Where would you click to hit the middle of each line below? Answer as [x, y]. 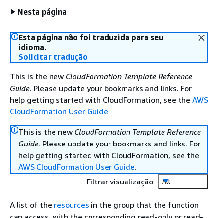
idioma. [32, 47]
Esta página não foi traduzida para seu [91, 37]
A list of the [32, 205]
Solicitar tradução [53, 57]
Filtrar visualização [120, 182]
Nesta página [42, 12]
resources [72, 205]
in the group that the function [144, 205]
